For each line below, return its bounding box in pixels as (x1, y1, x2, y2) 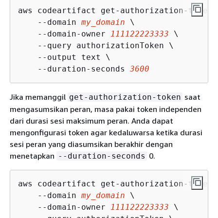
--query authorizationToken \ (18, 40, 174, 50)
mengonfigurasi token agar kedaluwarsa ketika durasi (10, 127, 202, 137)
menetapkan (10, 150, 56, 161)
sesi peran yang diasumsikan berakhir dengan (10, 139, 173, 149)
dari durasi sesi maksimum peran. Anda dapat (10, 115, 173, 126)
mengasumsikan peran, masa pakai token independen (10, 104, 201, 114)
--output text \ (18, 52, 110, 62)
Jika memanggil (10, 91, 68, 102)
